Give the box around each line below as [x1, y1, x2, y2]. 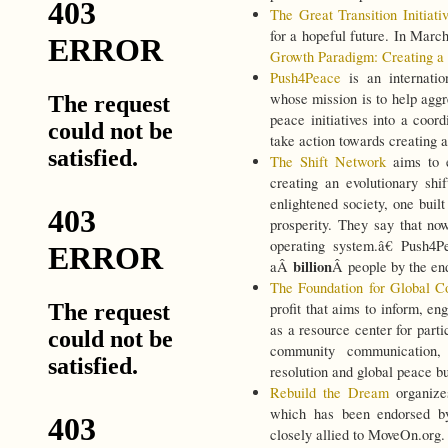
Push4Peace [270, 68, 341, 88]
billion [293, 256, 332, 278]
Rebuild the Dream [270, 383, 389, 403]
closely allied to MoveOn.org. [270, 425, 445, 445]
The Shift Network [270, 152, 386, 172]
